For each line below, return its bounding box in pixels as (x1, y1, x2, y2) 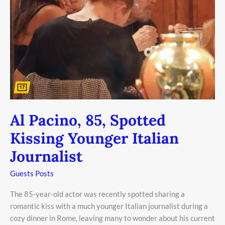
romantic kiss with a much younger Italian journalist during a (10, 201, 208, 210)
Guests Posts (10, 168, 54, 178)
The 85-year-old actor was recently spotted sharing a (10, 189, 185, 198)
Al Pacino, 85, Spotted (10, 110, 166, 130)
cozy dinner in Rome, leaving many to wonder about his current (10, 213, 215, 222)
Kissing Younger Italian (10, 128, 179, 148)
